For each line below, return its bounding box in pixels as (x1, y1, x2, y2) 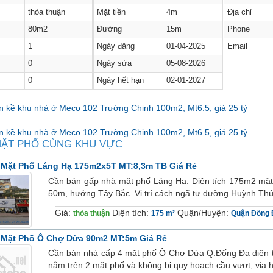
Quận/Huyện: (177, 207, 231, 218)
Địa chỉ (227, 8, 252, 17)
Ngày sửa (96, 59, 132, 68)
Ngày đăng (96, 42, 135, 51)
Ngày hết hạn (96, 76, 144, 85)
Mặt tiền (96, 8, 126, 17)
